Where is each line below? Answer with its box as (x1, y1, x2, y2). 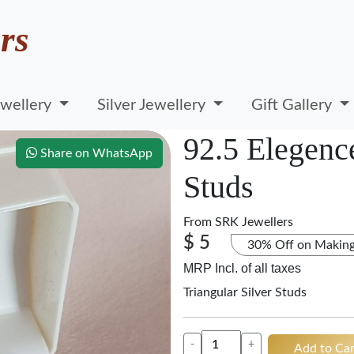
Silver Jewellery (97, 96, 210, 113)
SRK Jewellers (215, 216, 293, 228)
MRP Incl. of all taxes (183, 262, 301, 275)
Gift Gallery (251, 96, 337, 113)
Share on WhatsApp (37, 147, 153, 160)
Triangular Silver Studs (183, 286, 307, 299)
